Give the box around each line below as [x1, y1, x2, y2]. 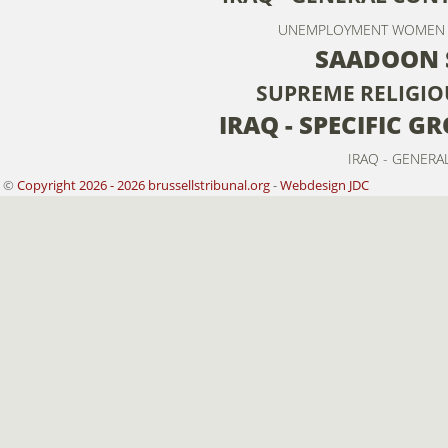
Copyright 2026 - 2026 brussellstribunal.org [17, 176, 270, 194]
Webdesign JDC [280, 176, 369, 194]
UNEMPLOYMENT [277, 20, 388, 39]
